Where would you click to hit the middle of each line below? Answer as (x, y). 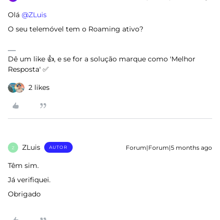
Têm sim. (23, 165)
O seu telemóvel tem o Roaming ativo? (76, 29)
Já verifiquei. (29, 180)
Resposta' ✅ (28, 69)
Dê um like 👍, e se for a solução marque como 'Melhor (102, 59)
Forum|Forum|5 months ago (169, 148)
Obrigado (25, 194)
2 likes (39, 87)
